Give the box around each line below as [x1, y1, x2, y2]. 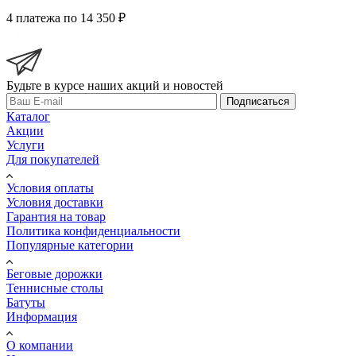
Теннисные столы [6, 281, 103, 295]
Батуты [6, 295, 45, 309]
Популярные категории [6, 238, 133, 252]
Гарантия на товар [6, 209, 106, 223]
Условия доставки [6, 195, 103, 209]
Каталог [6, 109, 50, 123]
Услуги [6, 137, 44, 152]
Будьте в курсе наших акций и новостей [6, 78, 223, 92]
